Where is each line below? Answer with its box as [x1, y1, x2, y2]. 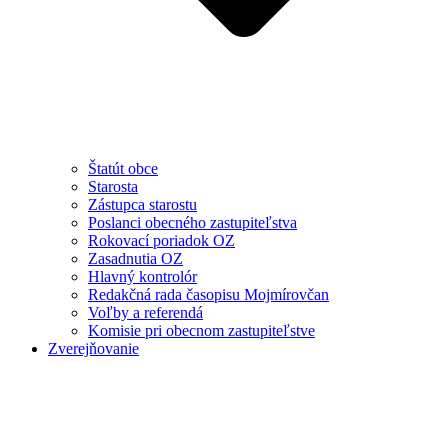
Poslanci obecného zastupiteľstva [88, 213, 297, 231]
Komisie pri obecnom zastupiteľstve [88, 321, 315, 339]
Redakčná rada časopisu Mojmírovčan [88, 285, 329, 303]
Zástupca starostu [88, 195, 197, 213]
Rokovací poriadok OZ [88, 231, 235, 249]
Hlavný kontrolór [88, 267, 197, 285]
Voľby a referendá [88, 303, 203, 321]
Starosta [88, 177, 138, 195]
